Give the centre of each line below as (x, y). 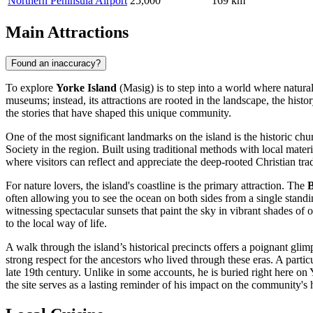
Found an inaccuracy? (56, 63)
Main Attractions (67, 32)
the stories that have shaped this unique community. (118, 112)
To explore (31, 87)
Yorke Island (86, 87)
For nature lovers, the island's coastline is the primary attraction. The (156, 185)
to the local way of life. (56, 223)
